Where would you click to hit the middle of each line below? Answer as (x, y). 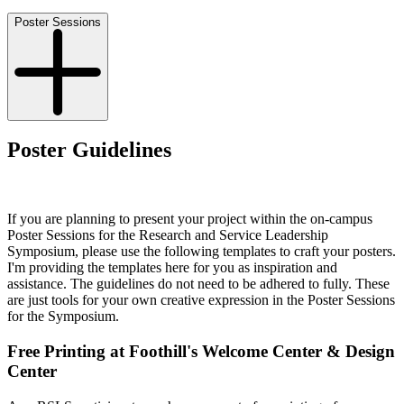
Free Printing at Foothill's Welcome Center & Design (201, 352)
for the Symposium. (63, 317)
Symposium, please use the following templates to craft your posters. (202, 252)
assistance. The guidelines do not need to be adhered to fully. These (198, 284)
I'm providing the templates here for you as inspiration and (172, 268)
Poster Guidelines (89, 150)
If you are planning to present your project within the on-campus (190, 219)
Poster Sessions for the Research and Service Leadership (168, 235)
